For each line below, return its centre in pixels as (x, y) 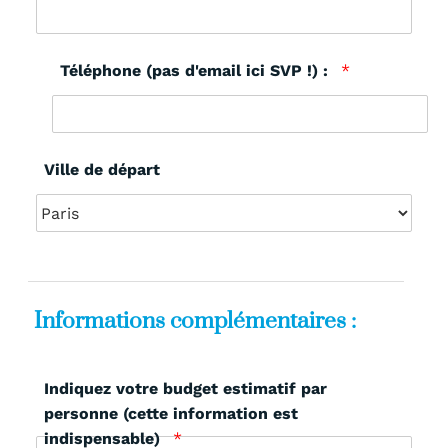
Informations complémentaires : (195, 322)
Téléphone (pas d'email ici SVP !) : (196, 71)
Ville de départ (102, 170)
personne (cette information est (171, 414)
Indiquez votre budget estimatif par (185, 389)
